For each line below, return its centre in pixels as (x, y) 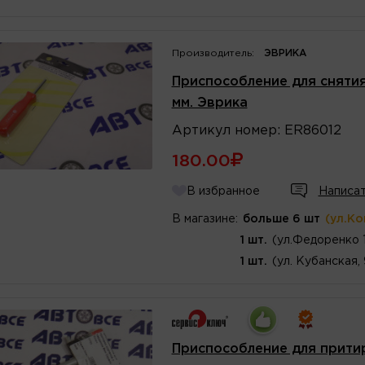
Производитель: (213, 53)
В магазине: (204, 219)
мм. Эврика (209, 103)
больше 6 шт (281, 219)
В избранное (223, 191)
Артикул (201, 130)
